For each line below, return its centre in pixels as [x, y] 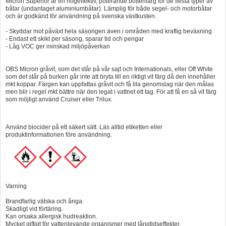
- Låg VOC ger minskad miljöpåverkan [58, 46]
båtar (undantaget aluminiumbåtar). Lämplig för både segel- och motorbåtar [109, 8]
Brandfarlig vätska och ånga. [45, 201]
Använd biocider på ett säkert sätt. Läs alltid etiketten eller [84, 127]
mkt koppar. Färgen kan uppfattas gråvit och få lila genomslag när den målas [110, 84]
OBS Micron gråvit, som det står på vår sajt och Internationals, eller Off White [109, 69]
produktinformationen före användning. [59, 134]
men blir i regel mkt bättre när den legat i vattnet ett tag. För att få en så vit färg [111, 92]
